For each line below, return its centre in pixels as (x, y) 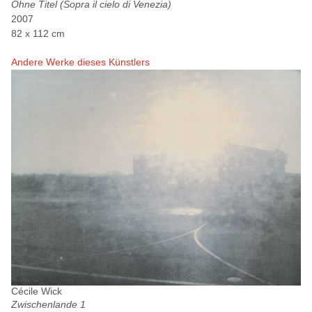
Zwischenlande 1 (48, 304)
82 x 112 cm (38, 33)
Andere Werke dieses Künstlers (80, 62)
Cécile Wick (37, 291)
